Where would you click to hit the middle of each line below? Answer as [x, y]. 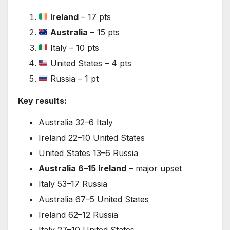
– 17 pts [95, 17]
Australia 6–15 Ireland [82, 169]
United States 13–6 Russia [88, 153]
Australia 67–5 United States [94, 199]
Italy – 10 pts [74, 47]
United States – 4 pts [90, 63]
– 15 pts [104, 32]
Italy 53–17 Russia [73, 184]
